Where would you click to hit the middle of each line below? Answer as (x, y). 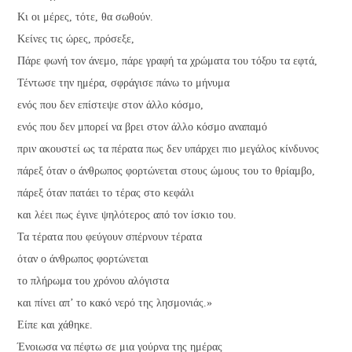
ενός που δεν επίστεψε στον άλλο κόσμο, (111, 104)
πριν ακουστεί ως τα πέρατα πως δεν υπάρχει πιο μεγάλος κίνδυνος (169, 148)
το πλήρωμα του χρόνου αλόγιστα (93, 280)
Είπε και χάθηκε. (55, 324)
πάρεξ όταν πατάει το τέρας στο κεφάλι (106, 192)
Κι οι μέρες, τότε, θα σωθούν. (86, 16)
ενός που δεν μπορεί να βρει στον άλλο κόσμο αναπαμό (143, 126)
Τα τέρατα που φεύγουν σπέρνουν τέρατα (110, 236)
